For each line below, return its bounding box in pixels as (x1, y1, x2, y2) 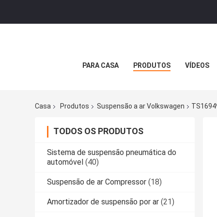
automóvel (47, 157, 83, 167)
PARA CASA (82, 62, 119, 69)
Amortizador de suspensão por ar (47, 197, 159, 207)
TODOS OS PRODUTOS (53, 126, 143, 137)
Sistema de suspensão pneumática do (47, 148, 176, 157)
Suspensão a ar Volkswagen (97, 102, 185, 110)
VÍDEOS (185, 62, 209, 69)
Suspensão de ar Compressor (47, 177, 146, 187)
